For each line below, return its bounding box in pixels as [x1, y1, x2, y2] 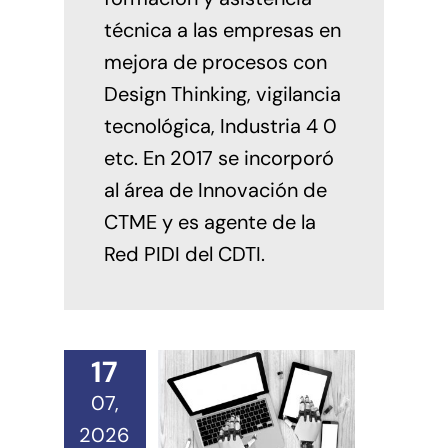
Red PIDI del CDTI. [103, 241, 265, 268]
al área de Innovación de [103, 177, 327, 204]
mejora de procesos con [103, 49, 327, 76]
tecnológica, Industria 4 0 [103, 113, 337, 140]
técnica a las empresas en [103, 17, 341, 44]
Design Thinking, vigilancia [103, 81, 341, 108]
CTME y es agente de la [103, 209, 316, 236]
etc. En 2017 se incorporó [103, 145, 334, 172]
